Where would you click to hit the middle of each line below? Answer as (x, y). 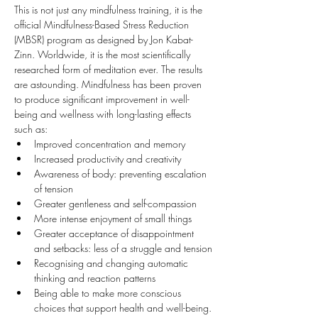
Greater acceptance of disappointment (115, 233)
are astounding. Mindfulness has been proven (109, 84)
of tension (54, 188)
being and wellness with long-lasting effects (104, 114)
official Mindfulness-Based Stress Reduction (103, 24)
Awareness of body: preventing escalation (122, 174)
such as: (31, 129)
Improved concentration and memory (110, 144)
